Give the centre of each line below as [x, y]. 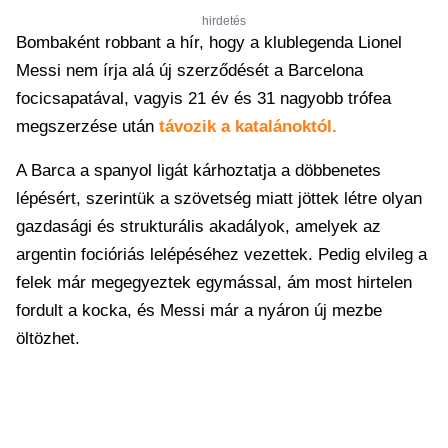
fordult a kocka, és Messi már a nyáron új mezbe [199, 310]
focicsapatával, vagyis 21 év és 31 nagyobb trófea [203, 98]
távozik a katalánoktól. [248, 126]
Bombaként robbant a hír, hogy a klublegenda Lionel [209, 42]
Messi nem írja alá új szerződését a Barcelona [189, 70]
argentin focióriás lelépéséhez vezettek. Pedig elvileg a [221, 254]
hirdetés [224, 21]
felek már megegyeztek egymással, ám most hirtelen [214, 282]
